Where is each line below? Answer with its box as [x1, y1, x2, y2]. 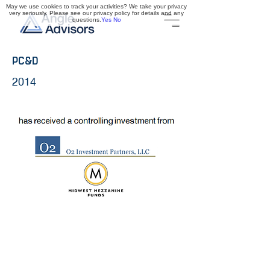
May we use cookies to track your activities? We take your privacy [6, 3, 187, 10]
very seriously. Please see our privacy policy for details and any [9, 10, 184, 16]
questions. [72, 16, 101, 23]
